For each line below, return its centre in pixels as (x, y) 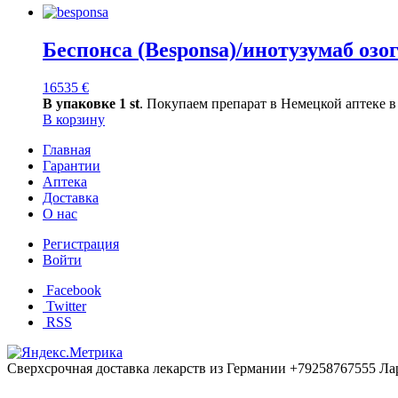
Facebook (74, 290)
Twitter (66, 306)
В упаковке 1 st (91, 103)
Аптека (65, 181)
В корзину (74, 119)
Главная (67, 149)
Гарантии (72, 165)
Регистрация (81, 243)
